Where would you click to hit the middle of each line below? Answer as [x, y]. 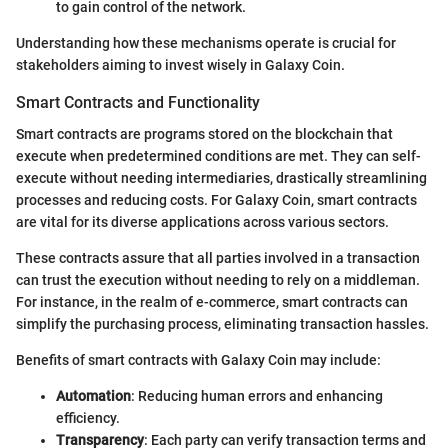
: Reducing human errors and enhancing [257, 395]
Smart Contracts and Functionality [138, 102]
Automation [93, 395]
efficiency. [88, 417]
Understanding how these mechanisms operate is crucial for [206, 42]
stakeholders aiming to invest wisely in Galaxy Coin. [180, 64]
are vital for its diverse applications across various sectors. [202, 221]
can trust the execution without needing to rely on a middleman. [218, 279]
